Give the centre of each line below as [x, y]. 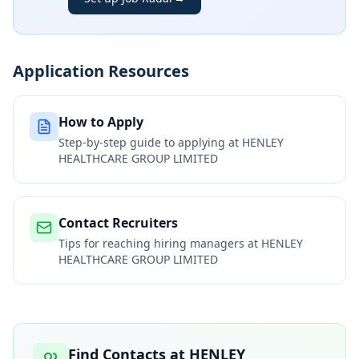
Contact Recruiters [118, 223]
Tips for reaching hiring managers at [160, 243]
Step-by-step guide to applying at [150, 142]
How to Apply [101, 122]
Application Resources [101, 71]
